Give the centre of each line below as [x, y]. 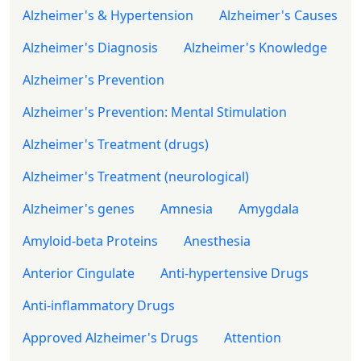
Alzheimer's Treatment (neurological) [136, 176]
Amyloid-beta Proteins [90, 241]
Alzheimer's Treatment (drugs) [116, 144]
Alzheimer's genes [79, 208]
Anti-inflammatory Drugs [99, 305]
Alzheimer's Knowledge [255, 47]
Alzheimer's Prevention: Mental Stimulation [155, 112]
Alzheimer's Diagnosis [90, 47]
